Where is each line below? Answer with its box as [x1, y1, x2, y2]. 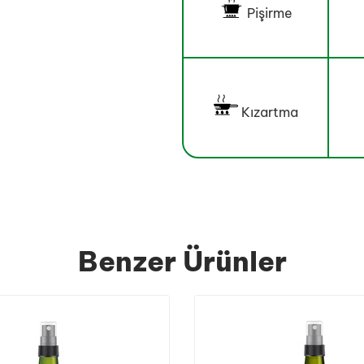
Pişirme [246, 5, 292, 21]
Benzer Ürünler [77, 244, 287, 279]
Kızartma [240, 104, 298, 120]
